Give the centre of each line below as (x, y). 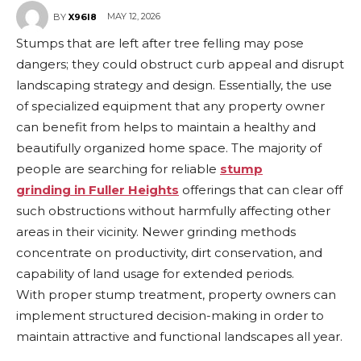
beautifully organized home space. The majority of (169, 148)
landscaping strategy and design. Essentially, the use (174, 85)
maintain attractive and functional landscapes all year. (179, 336)
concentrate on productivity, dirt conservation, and (169, 253)
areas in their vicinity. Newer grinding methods (156, 232)
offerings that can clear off (262, 190)
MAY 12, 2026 (134, 17)
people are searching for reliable (118, 169)
